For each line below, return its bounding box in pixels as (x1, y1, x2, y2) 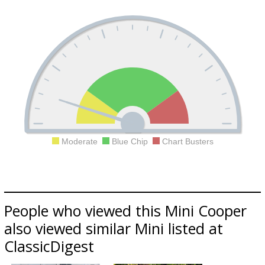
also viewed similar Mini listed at (4, 218, 223, 238)
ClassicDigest (4, 236, 94, 256)
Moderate (59, 137, 102, 146)
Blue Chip (109, 137, 153, 146)
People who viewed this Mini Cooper (4, 201, 247, 221)
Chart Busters (159, 137, 214, 146)
